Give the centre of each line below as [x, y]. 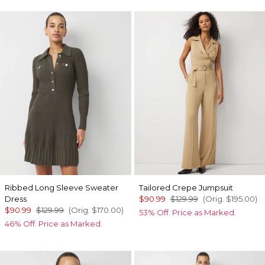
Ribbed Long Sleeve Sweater [62, 187]
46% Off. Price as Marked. [54, 223]
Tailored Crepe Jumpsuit [186, 187]
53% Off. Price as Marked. [187, 212]
